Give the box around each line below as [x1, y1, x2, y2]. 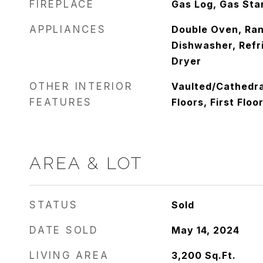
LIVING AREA [29, 249, 109, 261]
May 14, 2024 [171, 224, 240, 236]
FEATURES [29, 96, 92, 108]
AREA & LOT [29, 153, 143, 173]
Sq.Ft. [204, 249, 236, 261]
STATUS [29, 199, 78, 211]
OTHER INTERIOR [29, 80, 133, 92]
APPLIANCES [29, 23, 106, 35]
